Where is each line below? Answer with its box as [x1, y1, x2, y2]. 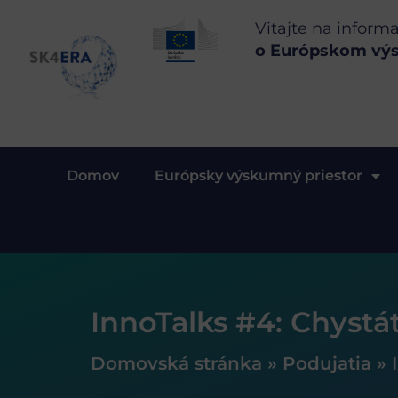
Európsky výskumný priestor [155, 167, 362, 184]
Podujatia [283, 352, 371, 374]
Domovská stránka [91, 352, 262, 374]
